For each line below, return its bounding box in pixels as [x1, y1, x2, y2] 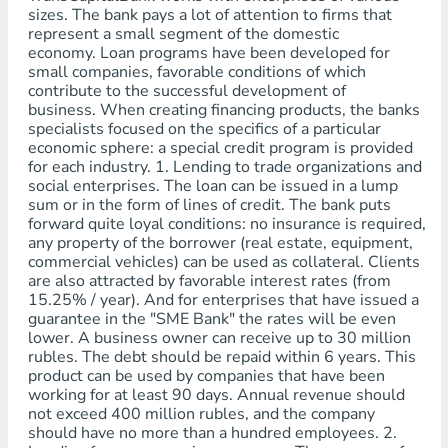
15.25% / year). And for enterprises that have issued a [27, 289, 419, 311]
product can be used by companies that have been [27, 365, 385, 387]
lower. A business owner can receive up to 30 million [27, 327, 411, 349]
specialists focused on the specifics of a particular [27, 118, 381, 140]
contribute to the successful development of [27, 80, 346, 102]
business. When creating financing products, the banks [27, 99, 420, 121]
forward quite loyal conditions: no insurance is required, [27, 213, 426, 235]
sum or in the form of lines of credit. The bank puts [27, 194, 391, 216]
